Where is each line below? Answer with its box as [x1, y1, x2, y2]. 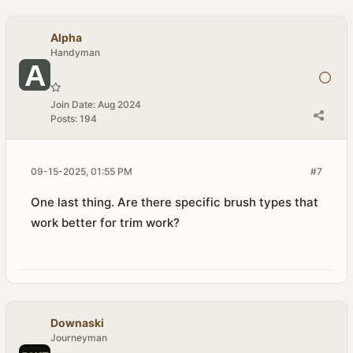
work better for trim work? [31, 215, 180, 230]
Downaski [50, 316, 104, 329]
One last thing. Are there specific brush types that [31, 195, 318, 210]
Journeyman [50, 332, 107, 344]
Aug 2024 [98, 98, 141, 110]
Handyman [50, 46, 100, 58]
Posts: [50, 113, 77, 124]
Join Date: [50, 98, 95, 110]
